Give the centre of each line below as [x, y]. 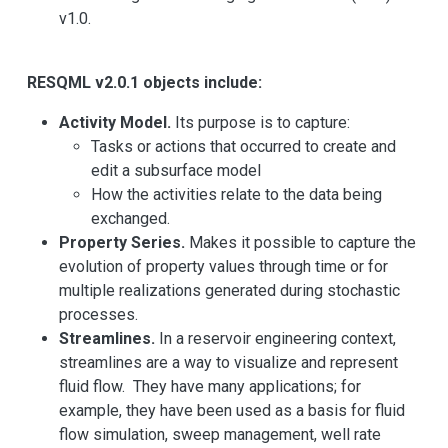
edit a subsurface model [176, 171]
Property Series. [122, 243]
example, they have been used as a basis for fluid [232, 411]
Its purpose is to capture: [260, 123]
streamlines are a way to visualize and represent [228, 363]
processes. [98, 315]
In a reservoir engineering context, [275, 339]
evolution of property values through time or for [223, 267]
